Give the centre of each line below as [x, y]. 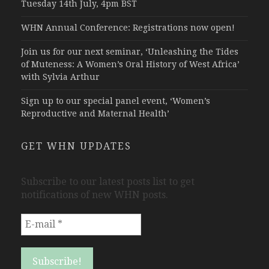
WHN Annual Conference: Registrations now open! [128, 28]
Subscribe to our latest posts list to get [108, 182]
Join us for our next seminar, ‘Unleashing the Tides [130, 52]
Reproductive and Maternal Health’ [95, 114]
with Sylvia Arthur [60, 77]
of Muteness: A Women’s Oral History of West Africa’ [130, 65]
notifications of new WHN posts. [95, 195]
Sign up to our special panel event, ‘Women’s [116, 101]
